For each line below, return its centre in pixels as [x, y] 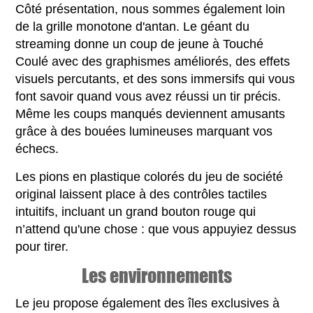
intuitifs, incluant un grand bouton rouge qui [136, 211]
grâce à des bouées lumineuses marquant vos [144, 131]
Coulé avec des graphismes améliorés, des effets [153, 61]
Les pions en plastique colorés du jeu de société [150, 176]
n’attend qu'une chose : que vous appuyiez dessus [156, 229]
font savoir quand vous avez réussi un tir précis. [148, 96]
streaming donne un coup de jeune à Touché [140, 44]
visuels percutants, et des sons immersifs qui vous [155, 79]
